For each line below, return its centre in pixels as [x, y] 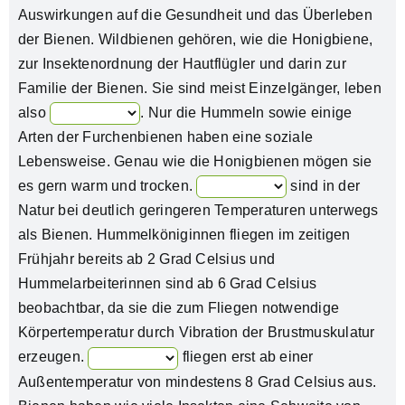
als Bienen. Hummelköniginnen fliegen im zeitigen [184, 235]
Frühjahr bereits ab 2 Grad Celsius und [146, 259]
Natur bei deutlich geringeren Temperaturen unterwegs [198, 211]
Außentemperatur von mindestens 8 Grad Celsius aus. [197, 381]
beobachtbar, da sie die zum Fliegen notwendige [179, 308]
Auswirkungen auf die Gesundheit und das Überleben [195, 14]
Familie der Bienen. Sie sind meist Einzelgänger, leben [199, 88]
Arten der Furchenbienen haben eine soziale [165, 137]
